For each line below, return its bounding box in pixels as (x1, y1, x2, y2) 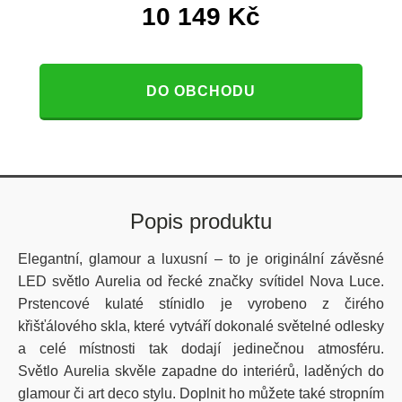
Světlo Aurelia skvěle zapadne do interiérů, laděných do (18, 363, 384, 379)
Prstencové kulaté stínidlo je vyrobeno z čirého (18, 296, 384, 311)
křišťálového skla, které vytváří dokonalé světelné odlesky (18, 319, 384, 334)
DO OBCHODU (146, 83, 256, 99)
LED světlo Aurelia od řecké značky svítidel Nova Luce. (18, 274, 384, 289)
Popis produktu (130, 209, 272, 233)
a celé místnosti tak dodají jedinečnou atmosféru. (18, 341, 384, 356)
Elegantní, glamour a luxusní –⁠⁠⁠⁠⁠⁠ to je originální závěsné (18, 251, 384, 267)
